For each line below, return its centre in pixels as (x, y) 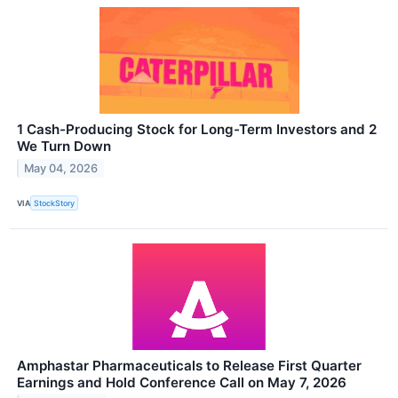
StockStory (55, 203)
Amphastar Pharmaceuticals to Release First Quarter (189, 365)
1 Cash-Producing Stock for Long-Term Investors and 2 (197, 130)
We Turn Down (64, 147)
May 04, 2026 (61, 169)
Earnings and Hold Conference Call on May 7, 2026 (182, 382)
